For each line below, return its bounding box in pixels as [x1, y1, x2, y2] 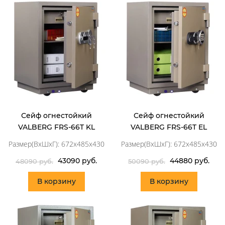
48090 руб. [16, 157, 53, 166]
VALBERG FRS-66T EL [131, 122, 207, 132]
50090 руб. [128, 157, 165, 166]
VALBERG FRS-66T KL [18, 122, 95, 132]
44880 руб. [170, 156, 209, 165]
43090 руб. [58, 156, 97, 165]
